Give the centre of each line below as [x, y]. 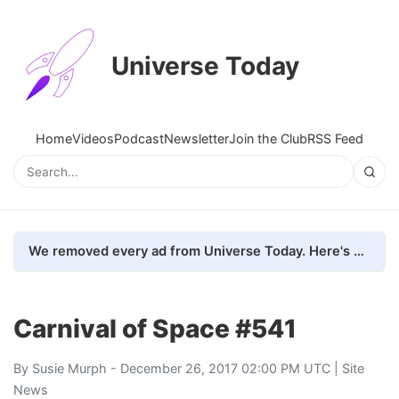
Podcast [139, 138]
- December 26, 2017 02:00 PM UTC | [224, 368]
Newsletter [196, 138]
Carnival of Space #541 [155, 328]
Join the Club [268, 138]
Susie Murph [69, 368]
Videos [93, 138]
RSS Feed [335, 138]
